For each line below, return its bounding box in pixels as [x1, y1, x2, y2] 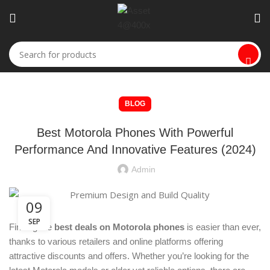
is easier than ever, [184, 222, 261, 232]
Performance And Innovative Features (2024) [14, 143, 256, 156]
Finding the [9, 222, 54, 232]
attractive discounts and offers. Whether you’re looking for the [9, 251, 249, 261]
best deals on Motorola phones [54, 222, 184, 232]
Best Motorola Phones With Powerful [37, 126, 233, 139]
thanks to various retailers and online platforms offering [9, 236, 223, 246]
